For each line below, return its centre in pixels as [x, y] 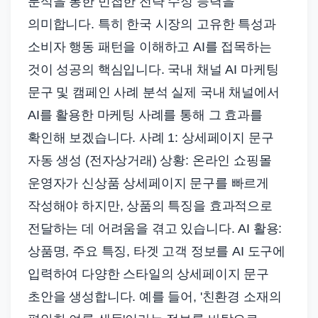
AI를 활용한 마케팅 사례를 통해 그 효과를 [145, 115]
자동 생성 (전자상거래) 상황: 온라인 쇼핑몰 [150, 161]
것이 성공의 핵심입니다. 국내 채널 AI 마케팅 [153, 70]
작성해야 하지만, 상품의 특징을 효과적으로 [150, 206]
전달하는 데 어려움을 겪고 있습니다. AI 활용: [155, 229]
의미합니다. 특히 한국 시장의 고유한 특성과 [152, 24]
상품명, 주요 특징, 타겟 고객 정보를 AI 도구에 [157, 252]
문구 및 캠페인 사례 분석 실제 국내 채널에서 [154, 93]
